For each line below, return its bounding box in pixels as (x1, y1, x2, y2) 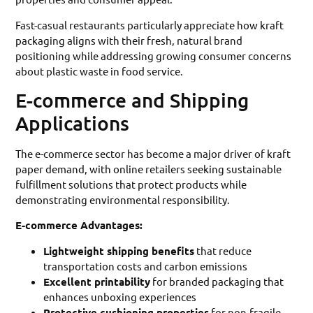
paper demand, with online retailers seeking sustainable (15, 161, 282, 175)
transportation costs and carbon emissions (43, 259, 248, 272)
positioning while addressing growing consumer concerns (15, 48, 292, 62)
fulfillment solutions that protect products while (15, 177, 247, 191)
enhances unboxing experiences (43, 289, 197, 303)
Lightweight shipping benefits (43, 243, 195, 258)
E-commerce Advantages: (15, 218, 143, 233)
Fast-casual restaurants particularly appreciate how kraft (15, 17, 284, 31)
